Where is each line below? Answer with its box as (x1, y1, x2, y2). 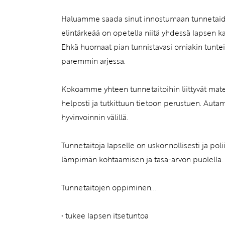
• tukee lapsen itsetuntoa (61, 210, 149, 221)
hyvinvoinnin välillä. (61, 111, 128, 123)
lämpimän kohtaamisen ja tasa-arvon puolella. (61, 154, 223, 165)
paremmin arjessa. (61, 55, 126, 67)
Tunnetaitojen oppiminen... (61, 182, 157, 193)
